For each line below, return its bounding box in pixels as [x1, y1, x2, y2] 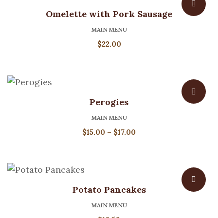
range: [135, 138, 160, 148]
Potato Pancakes [72, 184, 146, 196]
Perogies [90, 96, 128, 108]
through [135, 162, 166, 171]
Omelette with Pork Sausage [46, 8, 172, 20]
